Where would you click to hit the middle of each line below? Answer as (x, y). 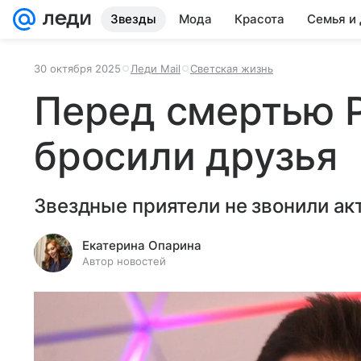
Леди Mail (156, 68)
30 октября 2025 (77, 68)
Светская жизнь (232, 68)
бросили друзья (186, 156)
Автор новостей (124, 261)
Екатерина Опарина (142, 245)
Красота (259, 19)
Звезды (133, 19)
